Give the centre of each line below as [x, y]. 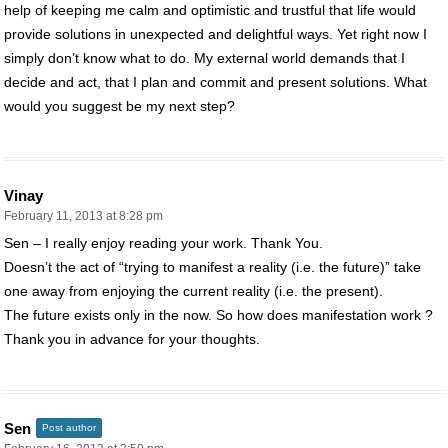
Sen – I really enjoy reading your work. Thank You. [163, 242]
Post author [69, 427]
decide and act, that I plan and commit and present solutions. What [215, 81]
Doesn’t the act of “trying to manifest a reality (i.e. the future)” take [212, 266]
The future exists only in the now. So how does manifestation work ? [218, 314]
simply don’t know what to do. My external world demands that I [204, 57]
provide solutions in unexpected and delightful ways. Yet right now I [215, 33]
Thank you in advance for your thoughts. [132, 338]
